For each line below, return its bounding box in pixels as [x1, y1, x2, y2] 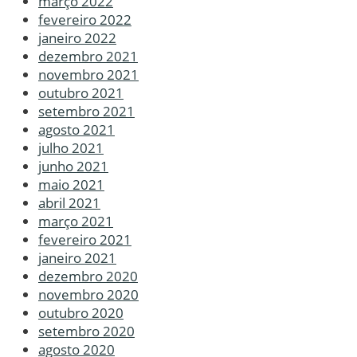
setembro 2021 [38, 102, 135, 121]
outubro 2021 [38, 84, 124, 103]
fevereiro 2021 [38, 230, 131, 249]
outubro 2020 [38, 304, 124, 323]
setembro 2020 [38, 322, 135, 341]
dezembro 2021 [38, 47, 138, 66]
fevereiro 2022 [38, 10, 131, 29]
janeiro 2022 [38, 29, 116, 48]
